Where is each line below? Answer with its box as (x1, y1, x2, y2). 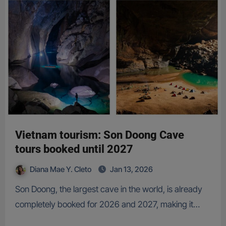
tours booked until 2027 (15, 143, 133, 156)
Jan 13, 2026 (109, 164, 153, 175)
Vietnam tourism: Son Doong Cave (15, 129, 184, 142)
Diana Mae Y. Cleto (29, 164, 93, 175)
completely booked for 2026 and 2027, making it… (15, 199, 200, 210)
